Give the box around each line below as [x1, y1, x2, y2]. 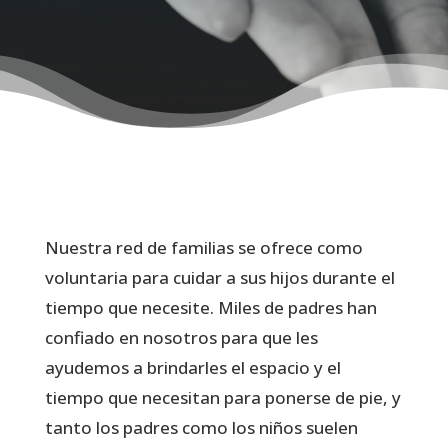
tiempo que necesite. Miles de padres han [44, 296, 377, 319]
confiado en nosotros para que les [44, 326, 318, 349]
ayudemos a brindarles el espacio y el [44, 356, 341, 379]
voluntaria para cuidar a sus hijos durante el [44, 266, 395, 289]
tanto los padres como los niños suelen [44, 416, 358, 439]
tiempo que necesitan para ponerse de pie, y [44, 386, 401, 409]
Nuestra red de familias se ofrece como [44, 236, 363, 259]
